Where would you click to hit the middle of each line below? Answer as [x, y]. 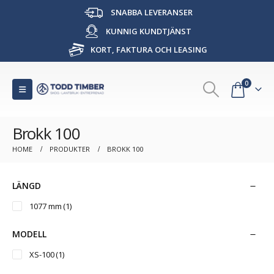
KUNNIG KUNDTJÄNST [148, 31]
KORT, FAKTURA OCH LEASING [148, 49]
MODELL [29, 234]
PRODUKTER [70, 149]
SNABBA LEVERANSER [151, 12]
